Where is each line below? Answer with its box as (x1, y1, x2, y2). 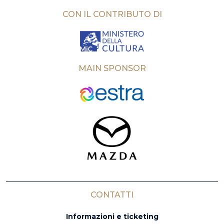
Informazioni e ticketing (65, 212, 158, 221)
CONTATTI (90, 190, 133, 200)
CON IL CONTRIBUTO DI (62, 9, 162, 19)
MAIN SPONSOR (78, 63, 146, 73)
